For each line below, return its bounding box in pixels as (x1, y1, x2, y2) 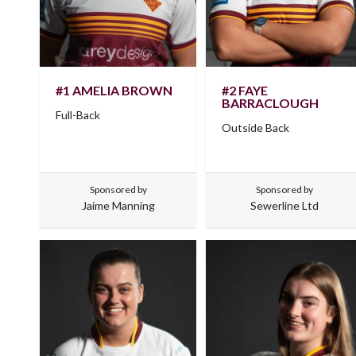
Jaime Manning (81, 199, 155, 213)
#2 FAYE (222, 83, 269, 99)
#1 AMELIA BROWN (56, 83, 172, 99)
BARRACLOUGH (222, 95, 319, 111)
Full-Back (56, 108, 100, 122)
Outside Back (222, 121, 290, 135)
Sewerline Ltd (250, 199, 319, 213)
